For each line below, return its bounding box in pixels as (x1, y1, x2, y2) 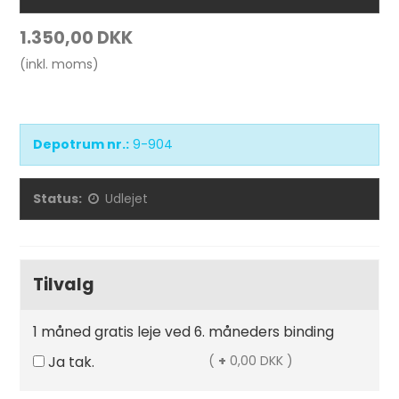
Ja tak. (48, 352, 95, 372)
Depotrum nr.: (33, 135, 130, 153)
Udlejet (105, 190, 149, 208)
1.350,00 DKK (20, 26, 134, 50)
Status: (33, 190, 83, 208)
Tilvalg (33, 273, 95, 297)
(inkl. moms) (20, 55, 100, 73)
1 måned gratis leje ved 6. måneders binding (33, 322, 335, 342)
